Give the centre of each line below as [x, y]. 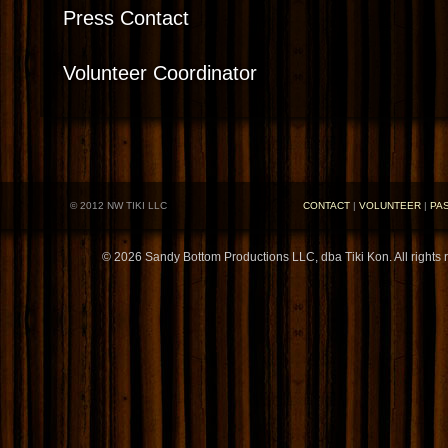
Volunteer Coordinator [160, 72]
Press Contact [126, 17]
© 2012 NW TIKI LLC [118, 205]
